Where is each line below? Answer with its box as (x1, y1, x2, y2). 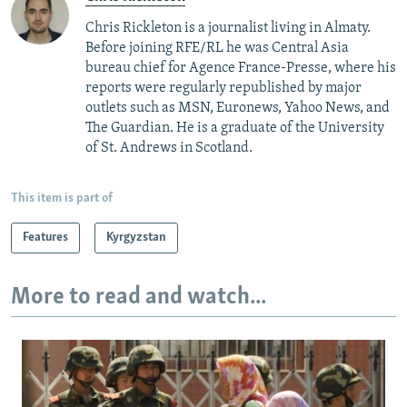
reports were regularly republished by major (85, 80, 362, 95)
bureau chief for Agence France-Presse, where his (85, 60, 396, 75)
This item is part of (11, 191, 113, 205)
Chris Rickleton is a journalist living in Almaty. (85, 20, 371, 35)
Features (23, 230, 68, 244)
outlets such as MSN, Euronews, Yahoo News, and (85, 100, 390, 115)
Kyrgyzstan (106, 230, 166, 244)
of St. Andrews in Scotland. (85, 140, 255, 155)
